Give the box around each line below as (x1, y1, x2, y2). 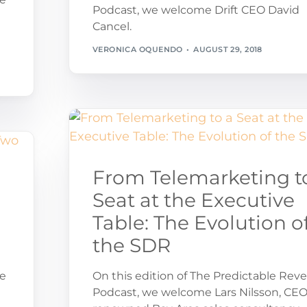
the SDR (92, 233, 171, 257)
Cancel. (92, 19, 132, 33)
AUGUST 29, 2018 (193, 45, 262, 55)
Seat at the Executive (92, 188, 295, 212)
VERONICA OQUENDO (92, 45, 183, 55)
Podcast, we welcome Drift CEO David (92, 3, 299, 16)
